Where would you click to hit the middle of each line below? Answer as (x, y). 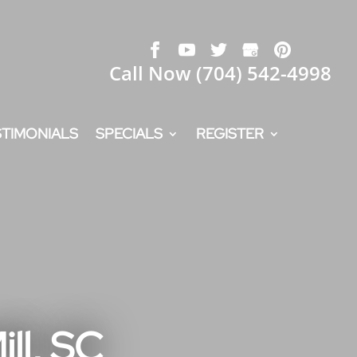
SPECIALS (129, 133)
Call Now (153, 73)
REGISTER (230, 133)
